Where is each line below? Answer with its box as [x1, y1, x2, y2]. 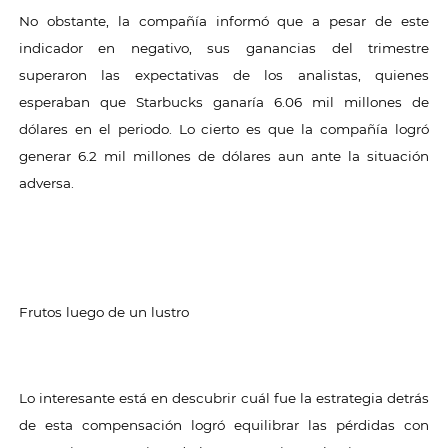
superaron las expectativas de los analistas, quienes [18, 67, 430, 83]
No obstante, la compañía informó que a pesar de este [18, 13, 430, 29]
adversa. [18, 175, 74, 191]
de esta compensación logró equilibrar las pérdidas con [18, 417, 430, 433]
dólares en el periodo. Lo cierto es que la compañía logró [18, 121, 430, 137]
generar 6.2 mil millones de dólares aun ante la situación [18, 148, 430, 164]
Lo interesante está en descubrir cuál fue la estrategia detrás [18, 390, 430, 406]
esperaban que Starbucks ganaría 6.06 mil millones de [18, 94, 430, 110]
